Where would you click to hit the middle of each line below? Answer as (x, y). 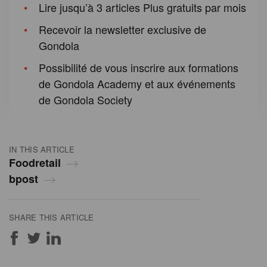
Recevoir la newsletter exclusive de (122, 30)
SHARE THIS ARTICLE (52, 218)
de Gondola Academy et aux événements (137, 84)
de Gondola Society (86, 100)
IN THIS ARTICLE (42, 150)
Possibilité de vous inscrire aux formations (139, 68)
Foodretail (35, 163)
